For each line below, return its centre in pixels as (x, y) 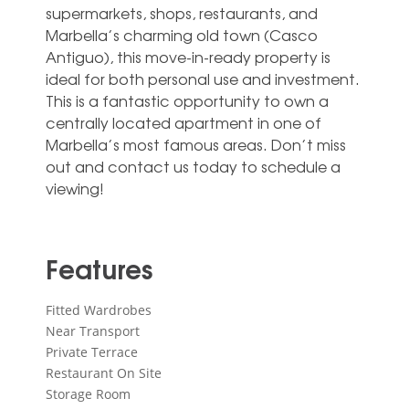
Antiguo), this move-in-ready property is (188, 56)
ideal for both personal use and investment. (203, 78)
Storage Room (88, 393)
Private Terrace (92, 351)
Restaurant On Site (104, 372)
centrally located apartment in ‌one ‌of (184, 122)
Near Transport (93, 330)
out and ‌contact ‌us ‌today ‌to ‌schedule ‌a (193, 166)
